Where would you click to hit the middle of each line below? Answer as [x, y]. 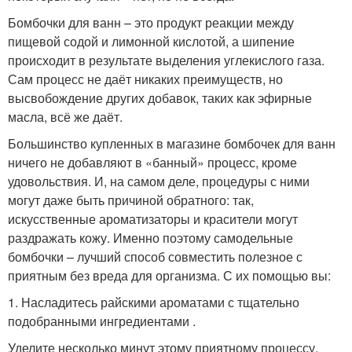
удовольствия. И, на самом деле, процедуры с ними [159, 181]
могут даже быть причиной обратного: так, [131, 200]
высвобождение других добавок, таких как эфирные [160, 98]
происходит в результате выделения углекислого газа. [166, 60]
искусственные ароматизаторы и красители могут [153, 219]
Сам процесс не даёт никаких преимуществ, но [145, 79]
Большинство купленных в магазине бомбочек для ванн [172, 144]
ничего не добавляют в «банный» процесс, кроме [152, 163]
